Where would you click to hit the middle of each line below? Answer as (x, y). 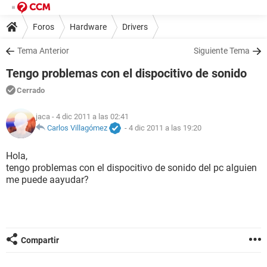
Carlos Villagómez (77, 128)
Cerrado (31, 90)
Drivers (135, 27)
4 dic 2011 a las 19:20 (165, 128)
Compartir (40, 240)
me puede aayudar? (47, 180)
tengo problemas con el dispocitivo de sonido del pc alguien (131, 168)
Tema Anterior (43, 51)
